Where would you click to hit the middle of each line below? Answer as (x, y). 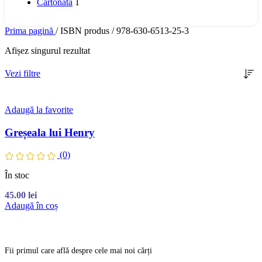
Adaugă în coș (31, 205)
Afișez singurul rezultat (47, 50)
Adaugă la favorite (39, 109)
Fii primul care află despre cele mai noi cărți (78, 250)
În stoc (17, 175)
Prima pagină (30, 30)
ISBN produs (86, 30)
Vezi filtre (23, 73)
